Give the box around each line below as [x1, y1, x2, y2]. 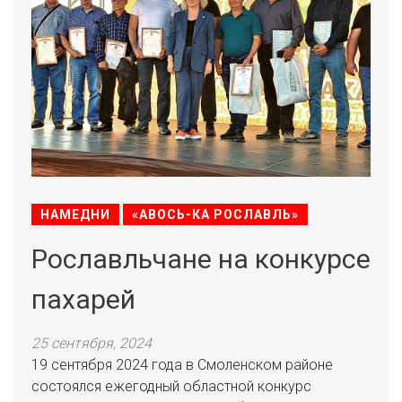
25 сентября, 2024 [31, 335, 152, 352]
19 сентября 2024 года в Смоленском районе [31, 356, 333, 373]
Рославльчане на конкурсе [31, 243, 371, 275]
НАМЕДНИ [40, 207, 110, 222]
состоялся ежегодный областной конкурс [31, 378, 311, 395]
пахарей [31, 284, 135, 315]
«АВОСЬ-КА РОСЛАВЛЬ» [132, 207, 299, 222]
